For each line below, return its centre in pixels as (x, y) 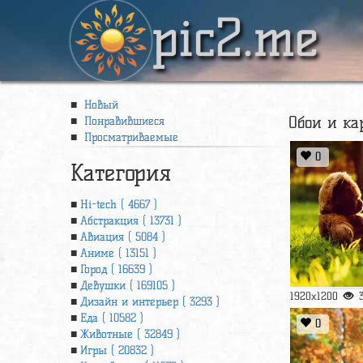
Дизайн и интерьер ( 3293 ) (150, 302)
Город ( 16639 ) (116, 269)
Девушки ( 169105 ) (128, 286)
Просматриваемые (129, 137)
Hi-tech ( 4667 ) (119, 205)
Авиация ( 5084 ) (123, 237)
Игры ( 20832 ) (117, 350)
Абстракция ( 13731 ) (131, 221)
